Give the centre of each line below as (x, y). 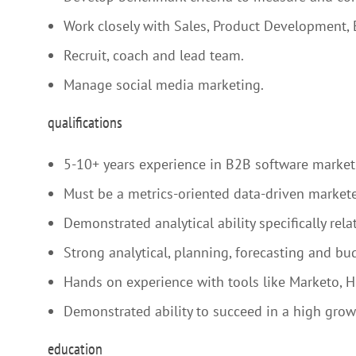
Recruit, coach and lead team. (154, 55)
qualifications (85, 122)
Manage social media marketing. (164, 84)
